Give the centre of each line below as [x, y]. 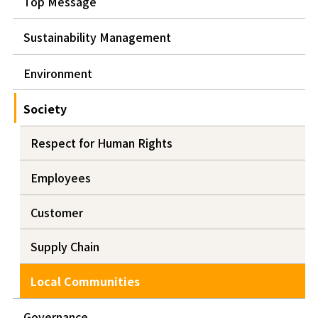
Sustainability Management [97, 37]
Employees [60, 178]
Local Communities [85, 281]
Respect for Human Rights [101, 143]
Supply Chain [65, 247]
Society [45, 108]
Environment [57, 73]
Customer [56, 212]
